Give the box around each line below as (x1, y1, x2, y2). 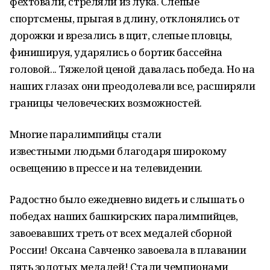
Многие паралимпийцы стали (10, 127, 162, 141)
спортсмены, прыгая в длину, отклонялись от (10, 11, 240, 25)
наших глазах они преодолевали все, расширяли (10, 79, 256, 93)
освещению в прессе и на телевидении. (10, 161, 202, 175)
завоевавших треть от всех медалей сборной (10, 226, 232, 240)
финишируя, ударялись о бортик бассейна (10, 45, 223, 59)
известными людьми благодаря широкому (10, 144, 227, 158)
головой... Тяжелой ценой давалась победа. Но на (10, 62, 255, 76)
